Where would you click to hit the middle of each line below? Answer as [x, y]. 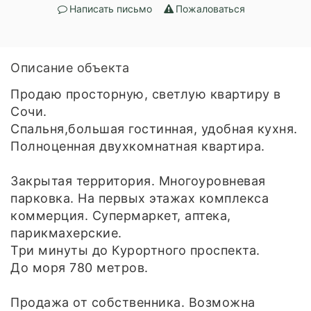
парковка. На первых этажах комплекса [140, 198]
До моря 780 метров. [79, 267]
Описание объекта [70, 67]
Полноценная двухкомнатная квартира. [138, 146]
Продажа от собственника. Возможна [133, 302]
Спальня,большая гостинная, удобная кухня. [154, 128]
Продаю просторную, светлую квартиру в [146, 94]
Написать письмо [110, 8]
